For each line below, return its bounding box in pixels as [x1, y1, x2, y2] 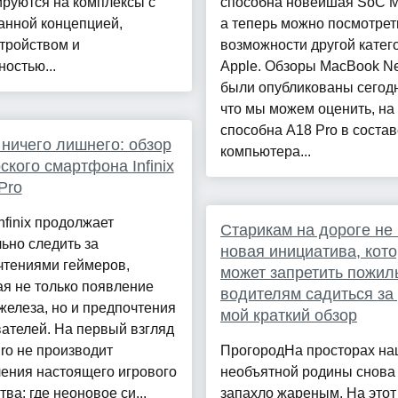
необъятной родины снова [219, 364, 395, 380]
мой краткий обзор [219, 306, 357, 325]
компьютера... [219, 144, 311, 160]
